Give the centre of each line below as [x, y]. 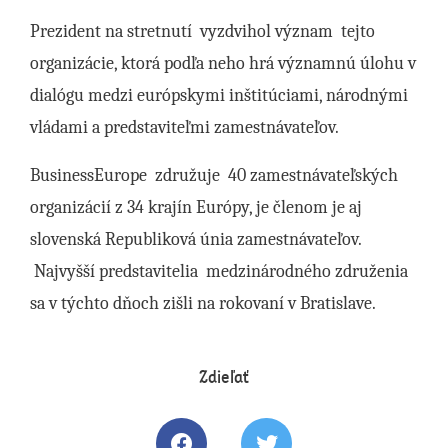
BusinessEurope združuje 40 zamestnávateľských [214, 176]
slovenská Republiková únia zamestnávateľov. [195, 240]
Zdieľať [224, 377]
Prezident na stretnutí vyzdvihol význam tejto [202, 32]
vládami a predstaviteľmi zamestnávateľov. [184, 128]
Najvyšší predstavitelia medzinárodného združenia [219, 272]
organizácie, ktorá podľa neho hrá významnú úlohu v [223, 64]
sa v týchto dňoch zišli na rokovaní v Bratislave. [206, 304]
